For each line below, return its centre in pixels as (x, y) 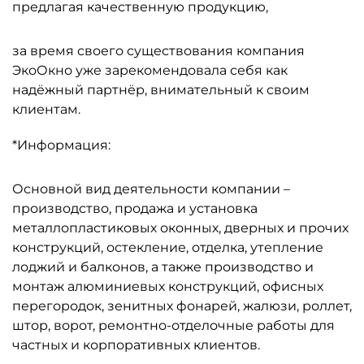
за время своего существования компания (158, 51)
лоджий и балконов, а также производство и (163, 267)
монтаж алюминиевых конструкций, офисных (168, 286)
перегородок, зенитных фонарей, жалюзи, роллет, (182, 306)
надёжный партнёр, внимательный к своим (161, 90)
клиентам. (46, 109)
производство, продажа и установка (135, 208)
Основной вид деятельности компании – (151, 189)
